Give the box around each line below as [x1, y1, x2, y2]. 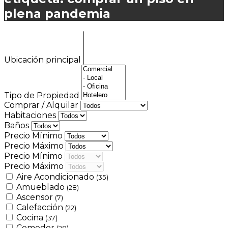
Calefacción [16, 202, 65, 212]
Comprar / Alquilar [4, 100, 80, 110]
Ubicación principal [4, 54, 83, 65]
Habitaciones [4, 110, 58, 120]
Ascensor [16, 192, 55, 202]
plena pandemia [4, 6, 110, 21]
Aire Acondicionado [16, 172, 96, 182]
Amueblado [16, 182, 67, 192]
